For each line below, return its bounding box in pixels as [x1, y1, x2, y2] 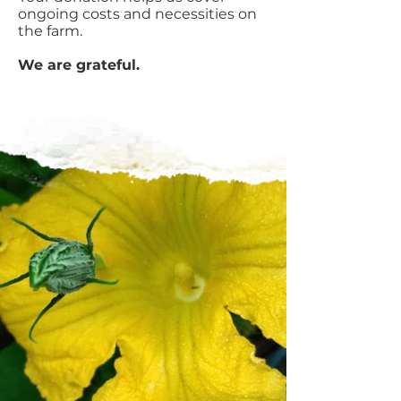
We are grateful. [18, 56, 140, 73]
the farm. [18, 22, 82, 39]
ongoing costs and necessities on [18, 5, 257, 22]
